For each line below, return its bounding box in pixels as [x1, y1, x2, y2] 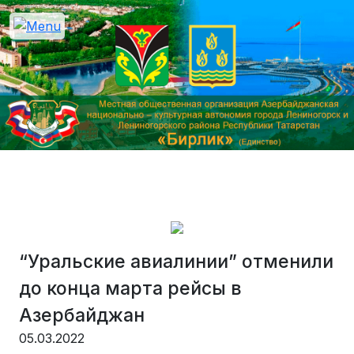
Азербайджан [19, 304, 145, 326]
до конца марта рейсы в [19, 277, 242, 299]
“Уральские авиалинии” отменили [19, 250, 333, 273]
